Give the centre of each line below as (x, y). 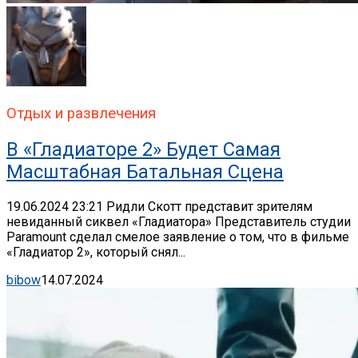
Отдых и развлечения (81, 114)
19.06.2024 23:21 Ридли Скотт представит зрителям (159, 206)
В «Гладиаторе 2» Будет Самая (143, 149)
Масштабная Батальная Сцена (145, 171)
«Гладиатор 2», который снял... (96, 252)
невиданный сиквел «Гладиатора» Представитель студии (179, 221)
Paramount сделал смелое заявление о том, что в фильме (178, 237)
